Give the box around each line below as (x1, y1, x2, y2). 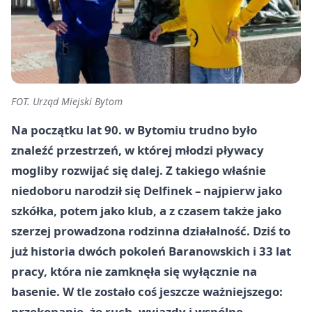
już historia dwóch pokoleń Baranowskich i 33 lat (11, 242, 291, 259)
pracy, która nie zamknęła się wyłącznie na (11, 263, 257, 279)
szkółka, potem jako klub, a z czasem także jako (11, 202, 281, 219)
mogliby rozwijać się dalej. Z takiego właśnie (11, 162, 266, 178)
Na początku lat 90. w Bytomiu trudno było (11, 121, 257, 138)
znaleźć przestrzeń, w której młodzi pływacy (11, 141, 264, 158)
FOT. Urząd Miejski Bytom (11, 94, 123, 108)
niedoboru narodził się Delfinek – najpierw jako (11, 182, 282, 198)
